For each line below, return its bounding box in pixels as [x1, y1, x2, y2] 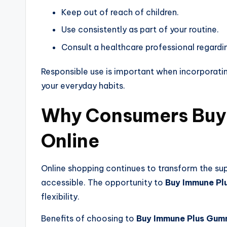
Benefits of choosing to [41, 213, 136, 223]
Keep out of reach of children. [61, 7, 179, 18]
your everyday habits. [41, 80, 125, 91]
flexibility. [41, 191, 80, 202]
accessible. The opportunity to [41, 177, 165, 187]
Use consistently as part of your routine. [61, 24, 219, 35]
